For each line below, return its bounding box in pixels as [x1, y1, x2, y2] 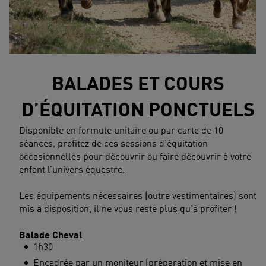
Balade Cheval [19, 231, 82, 241]
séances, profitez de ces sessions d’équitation [19, 140, 208, 150]
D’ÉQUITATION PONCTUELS [21, 102, 255, 122]
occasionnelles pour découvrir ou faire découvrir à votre [19, 153, 251, 163]
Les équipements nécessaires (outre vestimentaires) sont [19, 192, 256, 202]
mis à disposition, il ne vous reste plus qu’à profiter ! [19, 205, 237, 215]
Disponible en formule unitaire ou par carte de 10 [19, 126, 223, 137]
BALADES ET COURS [51, 76, 224, 96]
